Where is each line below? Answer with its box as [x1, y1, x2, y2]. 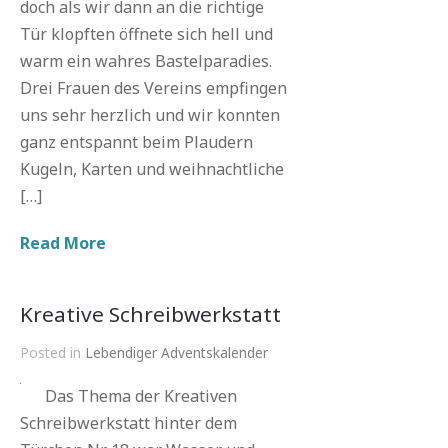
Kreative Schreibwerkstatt [20, 300, 281, 328]
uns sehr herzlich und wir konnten [20, 104, 280, 126]
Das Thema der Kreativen [45, 385, 237, 407]
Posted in [20, 343, 85, 362]
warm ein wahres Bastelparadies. [20, 50, 272, 72]
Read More [20, 232, 106, 254]
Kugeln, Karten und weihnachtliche [20, 158, 284, 180]
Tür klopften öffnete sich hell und [20, 23, 273, 45]
